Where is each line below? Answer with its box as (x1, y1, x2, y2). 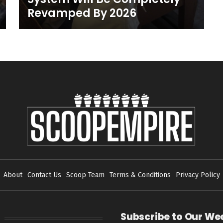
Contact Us (27, 170, 61, 179)
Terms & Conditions (109, 170, 171, 179)
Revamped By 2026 (27, 5, 136, 21)
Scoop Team (66, 170, 105, 179)
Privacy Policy (175, 170, 220, 179)
